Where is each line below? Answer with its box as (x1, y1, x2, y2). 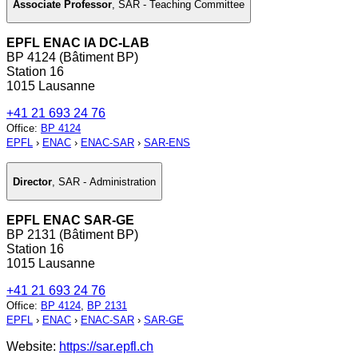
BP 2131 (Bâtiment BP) (6, 228, 138, 242)
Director (13, 175, 52, 188)
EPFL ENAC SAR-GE (6, 213, 134, 228)
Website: (6, 340, 59, 354)
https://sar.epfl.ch (59, 340, 153, 354)
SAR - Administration (58, 175, 156, 188)
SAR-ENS (144, 137, 190, 149)
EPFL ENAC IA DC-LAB (6, 36, 149, 50)
